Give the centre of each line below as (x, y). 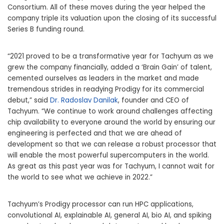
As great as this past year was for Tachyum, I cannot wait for (111, 166)
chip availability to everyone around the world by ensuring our (111, 122)
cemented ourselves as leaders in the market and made (103, 78)
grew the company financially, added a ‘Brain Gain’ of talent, (110, 67)
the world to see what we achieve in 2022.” (80, 177)
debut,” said (29, 100)
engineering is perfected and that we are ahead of (95, 133)
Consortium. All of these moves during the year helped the (106, 7)
